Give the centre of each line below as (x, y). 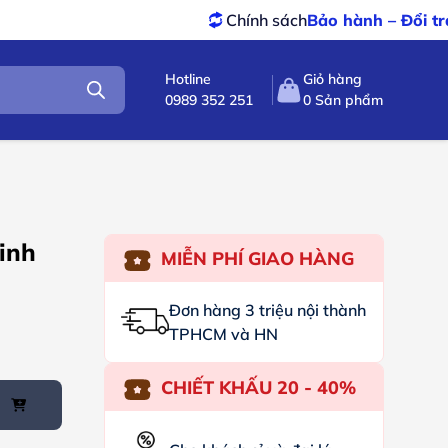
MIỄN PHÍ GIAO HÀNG (257, 258)
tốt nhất (407, 20)
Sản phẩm (347, 100)
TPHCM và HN (223, 334)
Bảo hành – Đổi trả (303, 20)
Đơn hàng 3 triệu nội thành (267, 310)
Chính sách (189, 20)
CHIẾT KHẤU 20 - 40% (258, 387)
